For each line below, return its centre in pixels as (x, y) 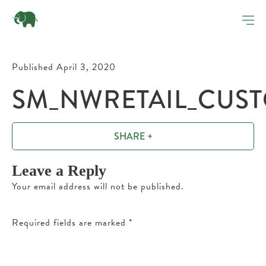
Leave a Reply (59, 171)
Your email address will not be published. (98, 186)
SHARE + (133, 136)
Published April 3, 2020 (64, 67)
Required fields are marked (70, 223)
